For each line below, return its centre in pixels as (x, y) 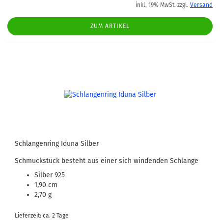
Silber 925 (50, 175)
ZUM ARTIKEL (110, 26)
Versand (201, 5)
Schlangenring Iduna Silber (57, 144)
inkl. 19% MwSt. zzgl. (163, 5)
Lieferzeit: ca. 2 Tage (42, 216)
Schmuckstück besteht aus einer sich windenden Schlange (107, 161)
